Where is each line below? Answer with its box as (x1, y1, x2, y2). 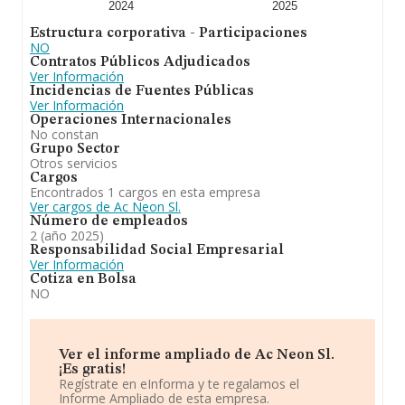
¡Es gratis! (59, 363, 126, 377)
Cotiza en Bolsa (30, 272, 137, 287)
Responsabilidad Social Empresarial (30, 243, 284, 258)
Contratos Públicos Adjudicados (30, 55, 250, 70)
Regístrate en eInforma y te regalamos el (59, 375, 299, 392)
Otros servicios (30, 155, 118, 172)
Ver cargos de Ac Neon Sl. (30, 198, 181, 215)
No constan (30, 126, 99, 143)
